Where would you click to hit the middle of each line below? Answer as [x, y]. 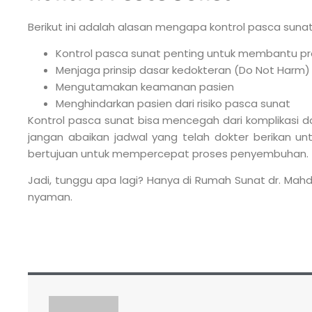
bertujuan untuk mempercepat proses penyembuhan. [168, 154]
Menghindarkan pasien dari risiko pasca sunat [173, 104]
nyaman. [50, 197]
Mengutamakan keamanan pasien [145, 87]
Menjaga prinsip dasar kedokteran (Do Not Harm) [183, 70]
